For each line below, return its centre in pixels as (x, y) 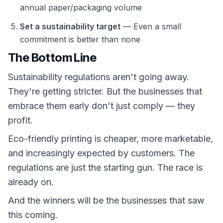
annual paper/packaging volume (81, 7)
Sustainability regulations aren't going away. (99, 77)
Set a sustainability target (70, 26)
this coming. (33, 215)
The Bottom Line (52, 57)
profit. (20, 120)
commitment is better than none (80, 39)
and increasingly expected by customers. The (101, 153)
